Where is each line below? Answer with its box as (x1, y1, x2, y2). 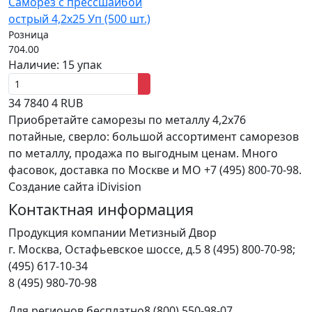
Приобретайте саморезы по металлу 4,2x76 (8, 112, 246, 127)
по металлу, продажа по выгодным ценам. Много (8, 146, 278, 161)
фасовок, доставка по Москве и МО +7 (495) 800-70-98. (8, 162, 302, 178)
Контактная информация (8, 199, 194, 219)
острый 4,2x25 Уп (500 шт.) (8, 11, 150, 26)
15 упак (62, 57, 102, 72)
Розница (8, 28, 49, 41)
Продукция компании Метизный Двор (8, 225, 217, 240)
